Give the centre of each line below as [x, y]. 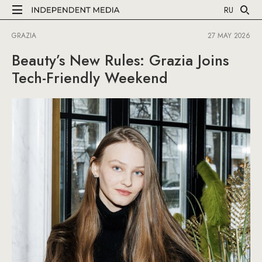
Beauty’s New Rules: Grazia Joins [120, 60]
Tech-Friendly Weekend [90, 78]
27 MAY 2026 [229, 36]
